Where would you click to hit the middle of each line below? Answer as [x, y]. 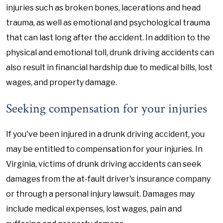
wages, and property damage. [61, 82]
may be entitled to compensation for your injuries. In [104, 149]
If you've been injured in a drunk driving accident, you [105, 134]
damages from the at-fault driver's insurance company [108, 179]
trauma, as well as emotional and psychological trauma [108, 23]
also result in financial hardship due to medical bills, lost [109, 67]
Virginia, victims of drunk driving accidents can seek [104, 164]
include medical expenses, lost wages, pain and [94, 209]
